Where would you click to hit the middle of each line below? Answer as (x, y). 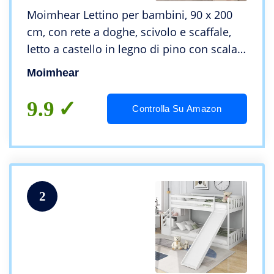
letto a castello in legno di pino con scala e (137, 49)
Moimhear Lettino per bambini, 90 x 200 (130, 15)
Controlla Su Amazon (177, 109)
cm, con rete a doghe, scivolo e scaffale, (129, 32)
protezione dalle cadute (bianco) (109, 66)
